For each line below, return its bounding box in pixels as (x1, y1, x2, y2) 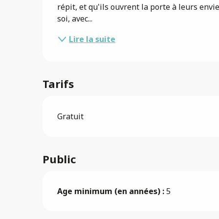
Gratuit (57, 111, 84, 122)
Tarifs (43, 76, 74, 91)
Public (43, 152, 76, 166)
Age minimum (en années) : (57, 186, 165, 197)
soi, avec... (57, 13, 93, 24)
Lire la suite (69, 34, 116, 44)
